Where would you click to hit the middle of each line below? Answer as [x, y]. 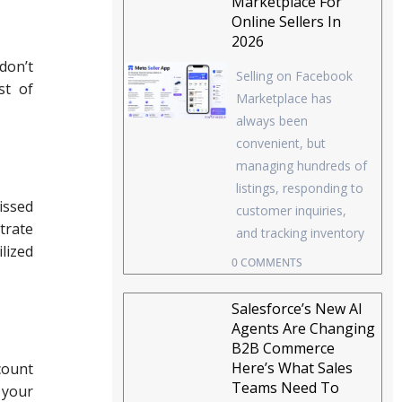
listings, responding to [300, 188]
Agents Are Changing [304, 329]
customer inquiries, [292, 211]
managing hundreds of [302, 166]
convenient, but [281, 144]
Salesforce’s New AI [297, 309]
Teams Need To [286, 388]
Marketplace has [284, 99]
